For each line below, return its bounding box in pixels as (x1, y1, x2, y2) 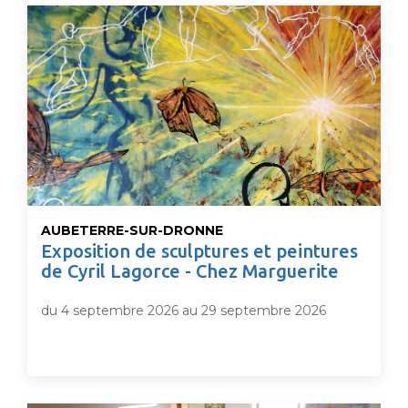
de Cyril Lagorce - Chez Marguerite (41, 260, 339, 281)
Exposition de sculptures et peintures (41, 240, 358, 261)
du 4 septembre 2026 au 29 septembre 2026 (41, 302, 326, 319)
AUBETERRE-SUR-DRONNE (41, 222, 223, 239)
